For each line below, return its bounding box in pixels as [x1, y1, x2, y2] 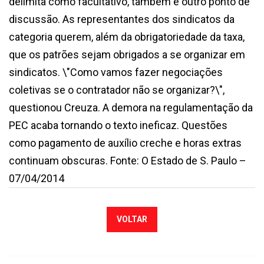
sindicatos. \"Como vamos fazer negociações [9, 66, 223, 78]
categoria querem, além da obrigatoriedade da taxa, [9, 31, 245, 43]
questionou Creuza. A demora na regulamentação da [9, 101, 253, 114]
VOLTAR [117, 214, 147, 224]
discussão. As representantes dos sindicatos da [9, 13, 235, 25]
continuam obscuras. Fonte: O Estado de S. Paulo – [9, 154, 246, 167]
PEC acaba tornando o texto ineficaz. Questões [9, 119, 227, 131]
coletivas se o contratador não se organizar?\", [9, 84, 225, 96]
